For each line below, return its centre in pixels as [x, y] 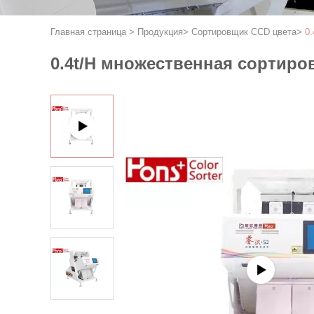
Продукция [160, 32]
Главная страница [88, 32]
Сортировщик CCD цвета [244, 32]
